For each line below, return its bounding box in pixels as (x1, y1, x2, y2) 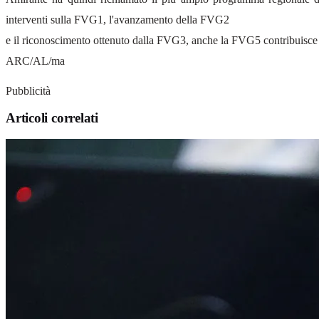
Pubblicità (6, 84, 51, 97)
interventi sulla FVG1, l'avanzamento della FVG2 (6, 13, 229, 26)
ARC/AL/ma (6, 54, 65, 67)
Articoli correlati (6, 110, 98, 126)
